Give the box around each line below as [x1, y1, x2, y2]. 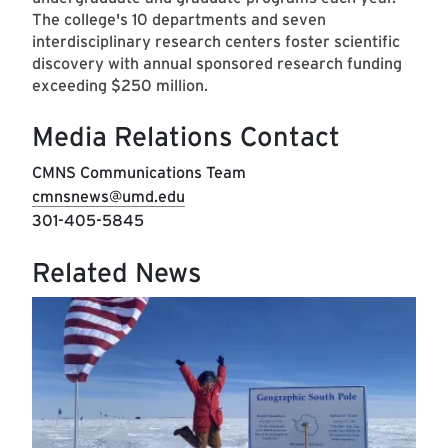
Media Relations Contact [32, 120, 340, 154]
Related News [32, 256, 202, 290]
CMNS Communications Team [32, 163, 246, 183]
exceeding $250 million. [32, 76, 208, 96]
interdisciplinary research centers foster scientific [32, 32, 400, 52]
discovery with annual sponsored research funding [32, 54, 402, 74]
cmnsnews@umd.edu [32, 187, 185, 207]
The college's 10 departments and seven [32, 10, 326, 30]
